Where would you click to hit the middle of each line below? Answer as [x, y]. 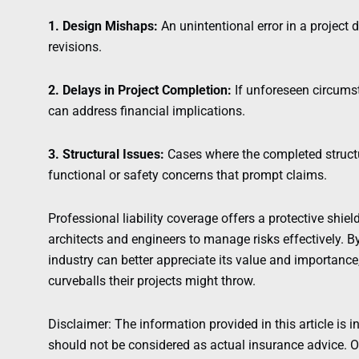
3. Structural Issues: [106, 155]
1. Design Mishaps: [103, 26]
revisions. [75, 47]
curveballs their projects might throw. [152, 281]
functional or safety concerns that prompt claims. [188, 175]
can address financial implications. [147, 111]
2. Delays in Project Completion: [140, 91]
